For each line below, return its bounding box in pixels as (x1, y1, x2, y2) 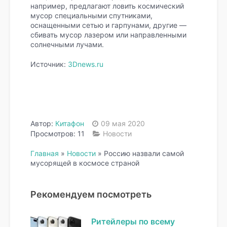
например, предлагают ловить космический (30, 1, 184, 10)
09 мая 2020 (101, 119, 145, 128)
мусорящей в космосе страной (30, 158, 139, 167)
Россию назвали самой (104, 148, 184, 158)
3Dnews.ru (68, 59, 103, 68)
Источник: (30, 59, 68, 68)
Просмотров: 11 (30, 129, 85, 138)
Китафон (55, 119, 84, 128)
